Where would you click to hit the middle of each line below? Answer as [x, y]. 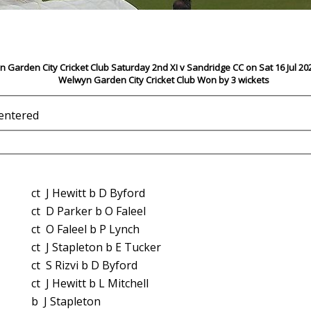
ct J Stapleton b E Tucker [103, 247]
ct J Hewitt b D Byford [95, 193]
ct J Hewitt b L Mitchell [97, 284]
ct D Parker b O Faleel [96, 211]
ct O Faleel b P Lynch [93, 229]
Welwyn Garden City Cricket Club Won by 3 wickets [164, 79]
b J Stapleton [72, 302]
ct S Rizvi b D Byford [92, 266]
